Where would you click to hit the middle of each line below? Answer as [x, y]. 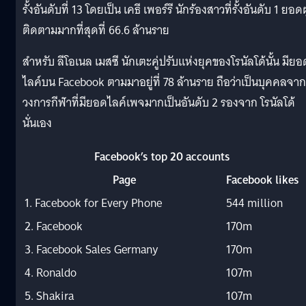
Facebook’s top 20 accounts [162, 156]
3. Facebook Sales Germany [92, 249]
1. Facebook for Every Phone [93, 203]
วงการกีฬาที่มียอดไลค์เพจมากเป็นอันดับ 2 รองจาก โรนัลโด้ [159, 102]
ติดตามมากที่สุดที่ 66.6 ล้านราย [96, 30]
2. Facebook [54, 226]
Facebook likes [263, 180]
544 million [254, 203]
